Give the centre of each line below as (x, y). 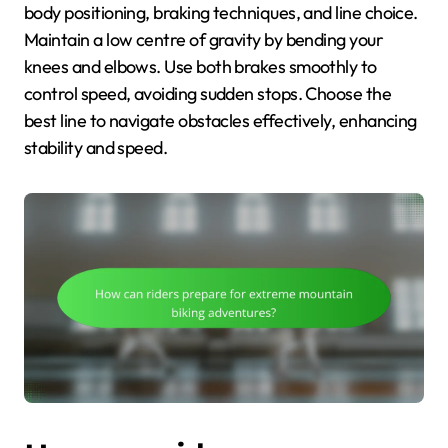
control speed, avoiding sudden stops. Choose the (208, 93)
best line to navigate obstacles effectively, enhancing (220, 120)
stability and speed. (96, 147)
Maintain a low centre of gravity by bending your (204, 39)
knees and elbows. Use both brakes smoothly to (200, 66)
